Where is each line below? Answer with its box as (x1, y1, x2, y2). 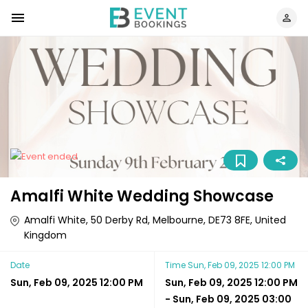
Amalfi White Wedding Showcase (10, 186, 274, 208)
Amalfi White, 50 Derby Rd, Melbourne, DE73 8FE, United (24, 213, 286, 228)
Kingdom (24, 228, 67, 243)
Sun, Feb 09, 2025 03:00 (173, 292, 291, 307)
